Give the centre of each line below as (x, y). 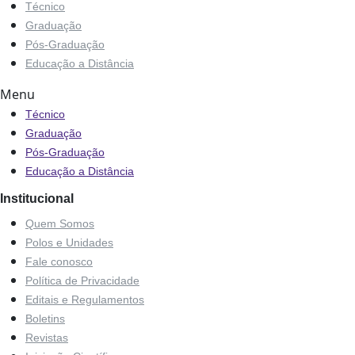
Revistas (47, 338)
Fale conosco (59, 261)
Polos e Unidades (69, 242)
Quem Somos (60, 223)
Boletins (45, 319)
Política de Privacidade (82, 281)
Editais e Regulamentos (85, 300)
